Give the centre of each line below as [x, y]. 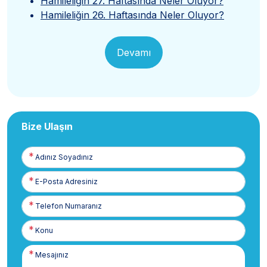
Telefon [35, 200]
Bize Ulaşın [47, 126]
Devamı [133, 52]
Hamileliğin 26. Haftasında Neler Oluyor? [132, 15]
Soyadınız [39, 162]
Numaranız [40, 211]
